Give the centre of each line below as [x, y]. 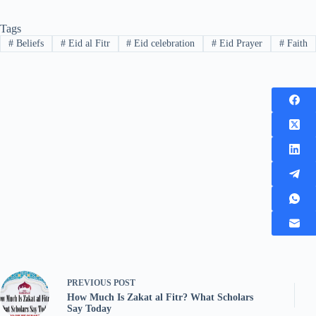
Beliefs [28, 43]
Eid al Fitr [87, 43]
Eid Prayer [240, 43]
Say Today [89, 309]
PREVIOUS [90, 283]
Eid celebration [163, 43]
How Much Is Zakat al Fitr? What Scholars [160, 298]
